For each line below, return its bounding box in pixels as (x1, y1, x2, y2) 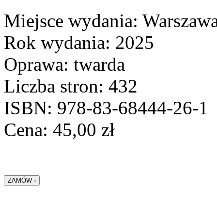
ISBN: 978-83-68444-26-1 (4, 97, 208, 119)
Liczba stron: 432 (4, 76, 138, 97)
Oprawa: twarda (4, 54, 125, 75)
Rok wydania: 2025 (4, 32, 154, 53)
